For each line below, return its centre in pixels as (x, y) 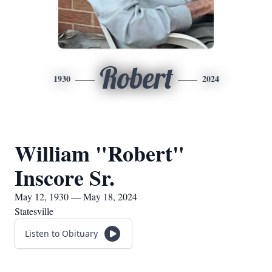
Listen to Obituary (61, 233)
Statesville (34, 211)
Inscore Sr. (65, 177)
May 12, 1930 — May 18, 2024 (76, 196)
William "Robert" (100, 153)
